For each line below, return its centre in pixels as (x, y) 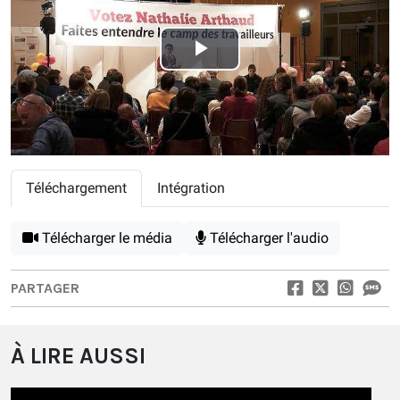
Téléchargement (76, 187)
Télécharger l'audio (267, 237)
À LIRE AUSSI (78, 355)
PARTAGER (45, 287)
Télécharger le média (105, 237)
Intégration (191, 187)
